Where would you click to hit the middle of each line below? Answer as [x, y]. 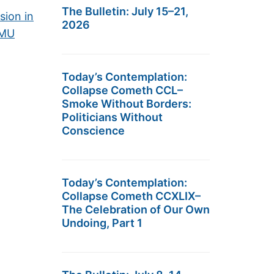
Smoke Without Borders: [127, 104]
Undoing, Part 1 [102, 223]
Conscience [93, 131]
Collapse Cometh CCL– [122, 90]
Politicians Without [112, 117]
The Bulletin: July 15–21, [125, 11]
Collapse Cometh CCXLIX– [131, 196]
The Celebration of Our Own [136, 209]
